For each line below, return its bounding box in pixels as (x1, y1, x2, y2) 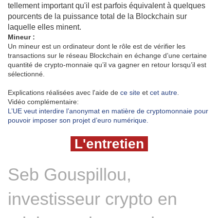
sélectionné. (8, 70, 47, 78)
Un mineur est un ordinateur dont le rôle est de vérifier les (8, 42, 185, 51)
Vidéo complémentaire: (8, 98, 79, 106)
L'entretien (70, 136, 148, 152)
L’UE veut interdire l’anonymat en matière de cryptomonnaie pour (8, 107, 208, 115)
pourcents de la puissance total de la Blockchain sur (8, 12, 187, 21)
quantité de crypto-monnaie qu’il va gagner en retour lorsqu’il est (8, 61, 206, 69)
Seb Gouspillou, (8, 164, 131, 185)
